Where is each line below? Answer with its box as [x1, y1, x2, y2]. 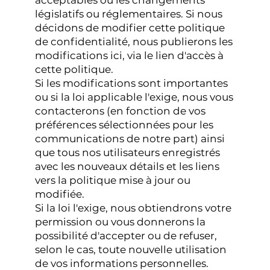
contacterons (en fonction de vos [35, 105, 206, 118]
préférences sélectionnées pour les [35, 119, 214, 131]
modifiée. [35, 188, 85, 201]
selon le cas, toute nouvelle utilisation [35, 243, 227, 256]
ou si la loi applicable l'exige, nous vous [35, 91, 234, 104]
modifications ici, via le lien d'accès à [35, 49, 224, 62]
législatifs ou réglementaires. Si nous [35, 8, 223, 20]
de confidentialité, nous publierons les [35, 36, 233, 48]
